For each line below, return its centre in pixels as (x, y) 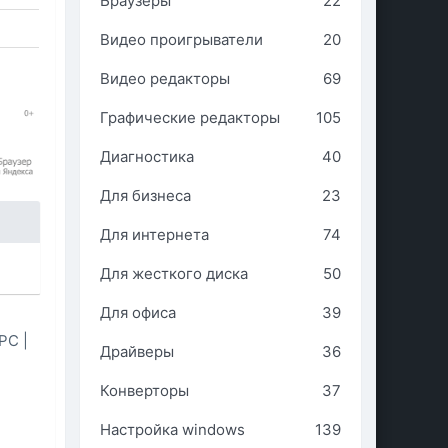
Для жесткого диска (173, 273)
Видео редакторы (164, 78)
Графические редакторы (189, 117)
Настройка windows (172, 429)
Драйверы (136, 351)
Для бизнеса (145, 195)
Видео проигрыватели (181, 39)
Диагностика (146, 156)
